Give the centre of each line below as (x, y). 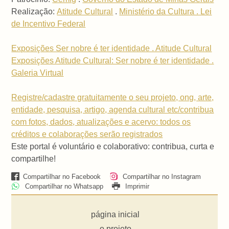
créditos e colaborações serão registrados (87, 134)
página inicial (116, 214)
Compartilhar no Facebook (62, 176)
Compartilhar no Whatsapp (63, 186)
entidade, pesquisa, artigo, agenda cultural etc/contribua (113, 109)
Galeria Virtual (38, 73)
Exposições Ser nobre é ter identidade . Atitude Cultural (112, 48)
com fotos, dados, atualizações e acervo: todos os (101, 122)
